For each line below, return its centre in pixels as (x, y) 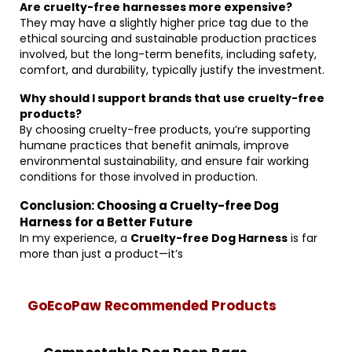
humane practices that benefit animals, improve (154, 145)
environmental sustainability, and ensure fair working (164, 161)
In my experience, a (75, 238)
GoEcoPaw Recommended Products (152, 306)
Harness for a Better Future (106, 222)
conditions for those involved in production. (139, 177)
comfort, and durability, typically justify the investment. (172, 70)
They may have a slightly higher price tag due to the (164, 23)
